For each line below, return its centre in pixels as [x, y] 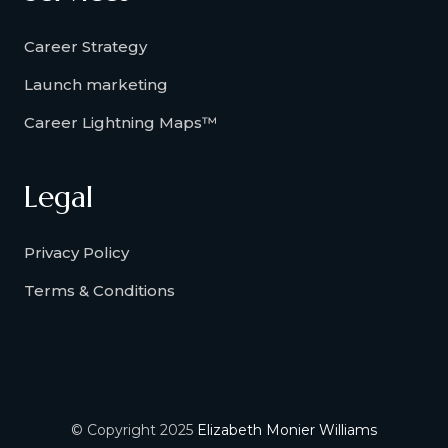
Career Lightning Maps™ [120, 123]
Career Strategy [85, 47]
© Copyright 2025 [134, 430]
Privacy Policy [76, 253]
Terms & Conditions [99, 291]
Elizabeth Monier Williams [287, 430]
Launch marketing [96, 85]
